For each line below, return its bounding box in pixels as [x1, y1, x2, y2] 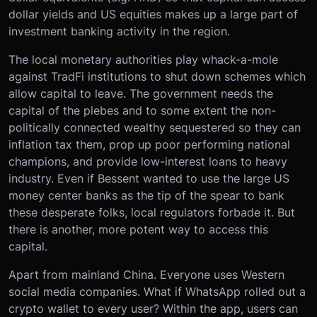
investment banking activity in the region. [8, 24, 230, 39]
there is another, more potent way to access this [8, 222, 268, 237]
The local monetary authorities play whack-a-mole [8, 52, 278, 67]
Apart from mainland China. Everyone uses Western [8, 267, 284, 282]
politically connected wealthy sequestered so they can [8, 120, 301, 135]
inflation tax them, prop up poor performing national [8, 137, 290, 152]
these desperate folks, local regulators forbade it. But [8, 205, 295, 220]
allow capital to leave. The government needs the [8, 86, 273, 101]
